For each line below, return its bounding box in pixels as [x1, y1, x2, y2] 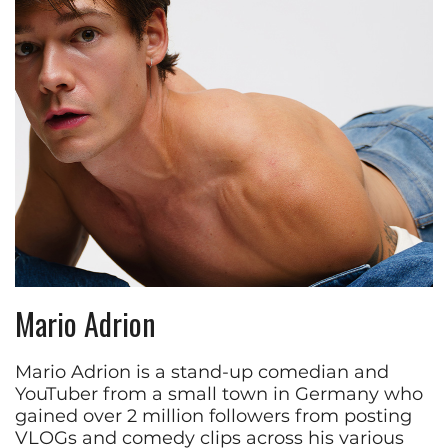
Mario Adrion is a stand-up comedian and [15, 360, 389, 383]
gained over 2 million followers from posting [15, 404, 412, 427]
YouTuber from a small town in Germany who [15, 382, 423, 405]
